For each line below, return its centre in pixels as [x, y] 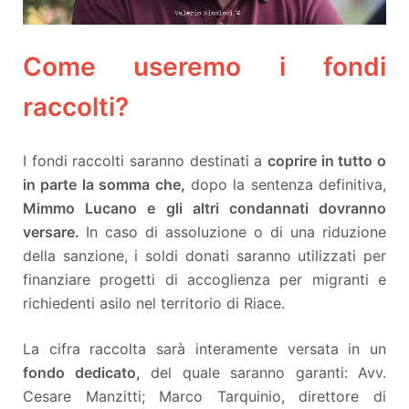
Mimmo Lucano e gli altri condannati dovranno [204, 209]
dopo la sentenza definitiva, [285, 185]
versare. [54, 232]
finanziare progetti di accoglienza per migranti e [204, 280]
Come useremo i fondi [204, 67]
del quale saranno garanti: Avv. [263, 373]
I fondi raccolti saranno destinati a [145, 161]
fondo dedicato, [82, 373]
